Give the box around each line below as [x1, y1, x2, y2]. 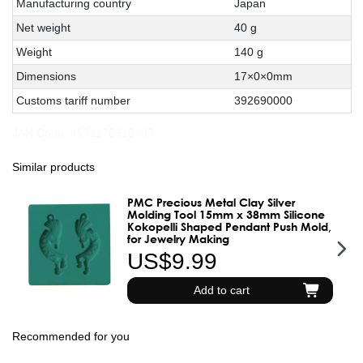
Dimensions [16, 69, 77, 83]
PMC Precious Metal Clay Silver [127, 194, 296, 209]
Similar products [12, 160, 95, 173]
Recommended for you [12, 329, 130, 343]
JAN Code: [12, 126, 70, 139]
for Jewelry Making [127, 231, 230, 246]
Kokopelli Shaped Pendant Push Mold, [127, 219, 332, 233]
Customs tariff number [16, 93, 131, 107]
